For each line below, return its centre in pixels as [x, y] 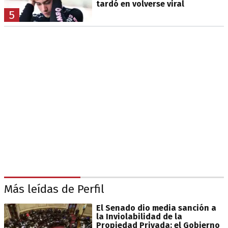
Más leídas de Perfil [54, 189]
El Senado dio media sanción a [156, 208]
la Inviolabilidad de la [139, 216]
